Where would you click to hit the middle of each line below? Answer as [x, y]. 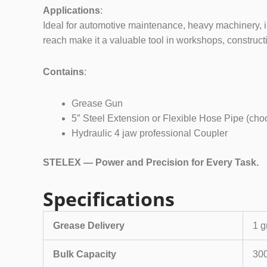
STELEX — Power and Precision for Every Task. [151, 162]
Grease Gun [97, 103]
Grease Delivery [89, 225]
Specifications [109, 198]
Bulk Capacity [85, 254]
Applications [72, 10]
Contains [63, 72]
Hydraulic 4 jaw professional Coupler [150, 133]
